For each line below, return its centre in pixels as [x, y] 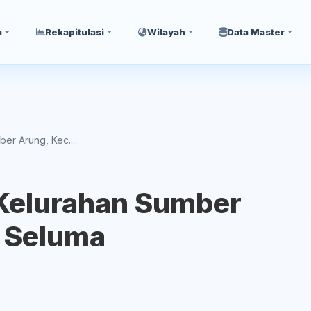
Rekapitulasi [75, 32]
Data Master [256, 32]
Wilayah [167, 32]
